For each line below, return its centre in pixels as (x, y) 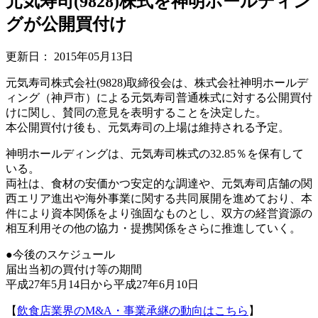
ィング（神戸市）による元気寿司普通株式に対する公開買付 (159, 97)
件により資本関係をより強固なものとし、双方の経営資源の (159, 213)
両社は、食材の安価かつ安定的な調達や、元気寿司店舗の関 (159, 183)
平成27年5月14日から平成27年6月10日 (102, 284)
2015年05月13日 (94, 56)
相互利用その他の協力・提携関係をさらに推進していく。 (153, 228)
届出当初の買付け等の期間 (74, 269)
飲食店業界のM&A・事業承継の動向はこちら (133, 310)
